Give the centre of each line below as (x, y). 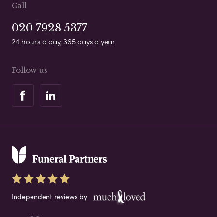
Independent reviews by (50, 196)
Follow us (30, 70)
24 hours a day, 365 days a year (63, 41)
